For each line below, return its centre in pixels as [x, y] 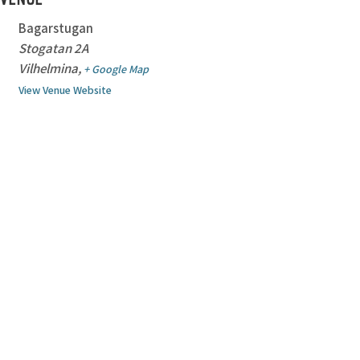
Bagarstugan [55, 27]
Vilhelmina [48, 67]
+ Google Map [116, 68]
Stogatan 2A [53, 47]
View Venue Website [65, 89]
